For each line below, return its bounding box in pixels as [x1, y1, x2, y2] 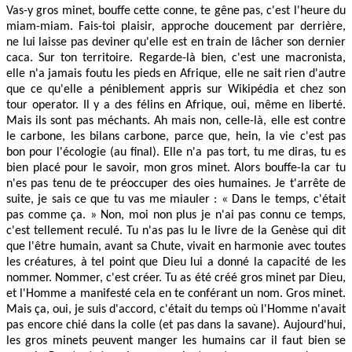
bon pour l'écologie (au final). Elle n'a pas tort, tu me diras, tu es [6, 145, 346, 159]
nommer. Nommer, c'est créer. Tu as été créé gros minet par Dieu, [6, 271, 346, 284]
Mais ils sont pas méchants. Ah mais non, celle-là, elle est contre [6, 114, 346, 127]
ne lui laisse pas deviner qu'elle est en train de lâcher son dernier [6, 35, 346, 49]
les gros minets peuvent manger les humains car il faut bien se [6, 334, 346, 347]
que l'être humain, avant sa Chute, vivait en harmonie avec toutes [6, 240, 346, 253]
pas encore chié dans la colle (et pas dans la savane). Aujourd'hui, [6, 318, 346, 332]
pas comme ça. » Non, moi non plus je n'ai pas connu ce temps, [6, 208, 346, 222]
